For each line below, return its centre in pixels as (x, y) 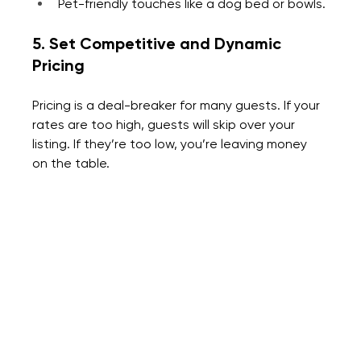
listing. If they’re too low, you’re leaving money (172, 144)
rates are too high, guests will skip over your (166, 125)
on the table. (71, 164)
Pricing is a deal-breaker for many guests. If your (178, 106)
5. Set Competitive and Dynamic (159, 44)
